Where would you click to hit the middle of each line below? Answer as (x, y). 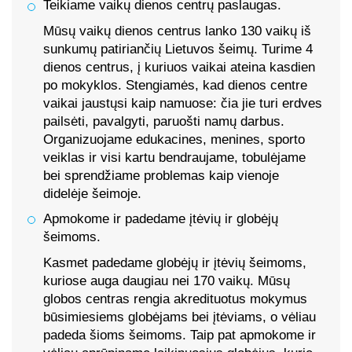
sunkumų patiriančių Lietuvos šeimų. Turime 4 (178, 49)
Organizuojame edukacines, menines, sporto (174, 140)
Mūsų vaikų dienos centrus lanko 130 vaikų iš (177, 31)
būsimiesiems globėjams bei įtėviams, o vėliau (180, 317)
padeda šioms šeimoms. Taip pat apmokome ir (180, 335)
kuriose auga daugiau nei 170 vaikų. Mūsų (167, 280)
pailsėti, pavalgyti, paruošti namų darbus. (164, 122)
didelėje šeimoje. (92, 194)
